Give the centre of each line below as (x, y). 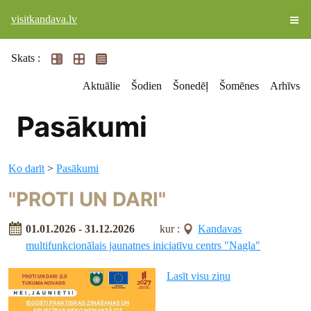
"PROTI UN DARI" (87, 199)
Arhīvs (285, 86)
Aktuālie (101, 86)
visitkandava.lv (44, 19)
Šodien (146, 86)
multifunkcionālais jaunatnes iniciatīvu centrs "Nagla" (143, 245)
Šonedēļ (191, 86)
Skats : (26, 58)
